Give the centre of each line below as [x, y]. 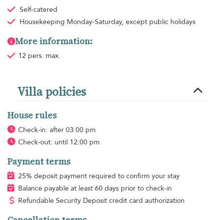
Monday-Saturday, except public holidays [131, 22]
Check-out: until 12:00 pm [59, 142]
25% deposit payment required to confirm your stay [99, 176]
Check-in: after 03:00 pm [57, 130]
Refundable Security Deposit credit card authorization [101, 200]
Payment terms [39, 161]
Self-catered [38, 9]
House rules [32, 115]
